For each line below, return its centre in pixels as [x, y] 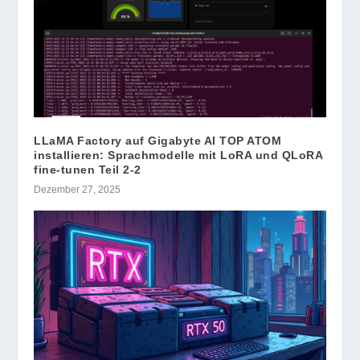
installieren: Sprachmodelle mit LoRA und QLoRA [178, 155]
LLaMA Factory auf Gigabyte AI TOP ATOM [158, 141]
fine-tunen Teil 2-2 [88, 170]
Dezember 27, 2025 [78, 190]
